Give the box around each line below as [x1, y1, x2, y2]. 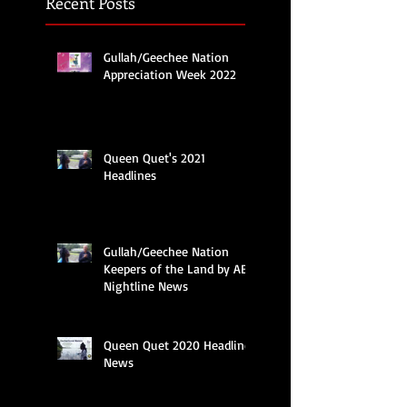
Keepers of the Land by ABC [104, 260, 254, 276]
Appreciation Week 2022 [104, 65, 236, 82]
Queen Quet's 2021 [104, 149, 205, 165]
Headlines [104, 166, 156, 183]
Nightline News [104, 277, 188, 293]
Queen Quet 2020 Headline [104, 336, 251, 352]
